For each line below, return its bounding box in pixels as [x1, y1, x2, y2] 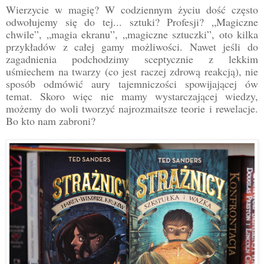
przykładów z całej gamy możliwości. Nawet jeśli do [6, 39, 258, 54]
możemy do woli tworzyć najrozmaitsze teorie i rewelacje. [6, 101, 258, 116]
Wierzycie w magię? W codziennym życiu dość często [6, 2, 258, 17]
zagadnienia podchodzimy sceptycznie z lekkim [6, 52, 258, 67]
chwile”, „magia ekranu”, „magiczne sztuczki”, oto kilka [6, 27, 258, 42]
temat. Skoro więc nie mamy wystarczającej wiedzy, [6, 89, 258, 104]
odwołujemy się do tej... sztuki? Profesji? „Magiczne [6, 15, 258, 29]
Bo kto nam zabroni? [6, 114, 95, 128]
